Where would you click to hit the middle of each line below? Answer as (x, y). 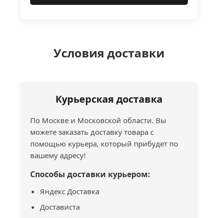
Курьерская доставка (109, 99)
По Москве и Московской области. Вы (99, 120)
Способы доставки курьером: (91, 174)
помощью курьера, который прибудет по (104, 143)
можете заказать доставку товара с (92, 132)
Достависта (60, 207)
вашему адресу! (58, 155)
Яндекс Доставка (70, 191)
